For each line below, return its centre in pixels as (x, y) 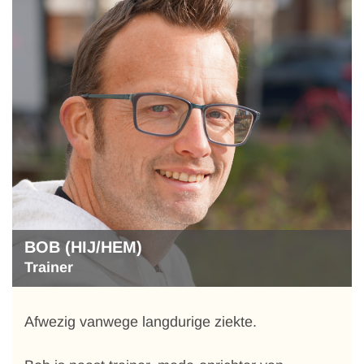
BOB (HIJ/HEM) (83, 247)
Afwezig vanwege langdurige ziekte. (141, 322)
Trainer (49, 267)
